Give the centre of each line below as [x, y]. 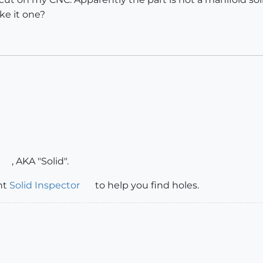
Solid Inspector [45, 185]
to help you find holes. [146, 185]
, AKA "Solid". [40, 161]
